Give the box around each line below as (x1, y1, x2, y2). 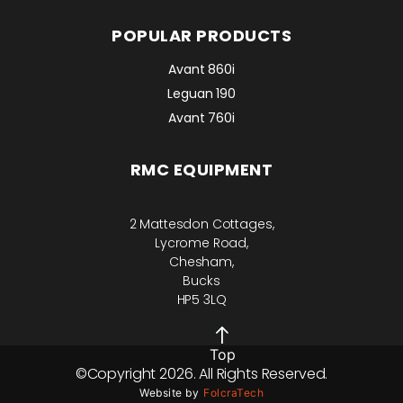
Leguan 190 (167, 84, 236, 103)
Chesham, (169, 252, 234, 271)
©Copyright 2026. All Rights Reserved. (75, 363, 328, 384)
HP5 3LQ (176, 290, 227, 309)
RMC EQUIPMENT (130, 157, 273, 181)
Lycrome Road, (154, 233, 249, 252)
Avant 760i (168, 108, 235, 127)
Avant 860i (168, 59, 235, 78)
